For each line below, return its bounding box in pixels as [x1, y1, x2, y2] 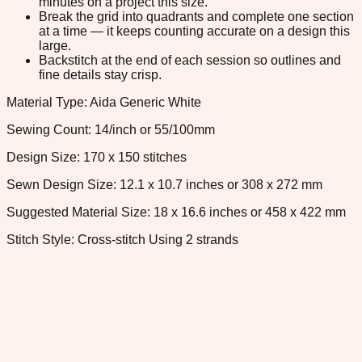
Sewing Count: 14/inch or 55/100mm [6, 122, 215, 137]
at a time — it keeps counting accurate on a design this [39, 23, 350, 38]
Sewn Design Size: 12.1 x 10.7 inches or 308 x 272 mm [6, 177, 322, 192]
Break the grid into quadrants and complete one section [39, 9, 354, 23]
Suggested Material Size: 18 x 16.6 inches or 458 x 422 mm [6, 204, 346, 219]
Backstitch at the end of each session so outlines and [39, 53, 341, 67]
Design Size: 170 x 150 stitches [6, 149, 187, 164]
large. [39, 38, 71, 53]
